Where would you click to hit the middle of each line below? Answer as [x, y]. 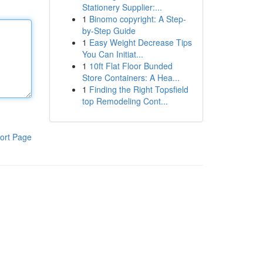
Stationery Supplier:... [122, 7]
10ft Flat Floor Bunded [131, 66]
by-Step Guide [109, 31]
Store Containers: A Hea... [131, 77]
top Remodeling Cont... [125, 101]
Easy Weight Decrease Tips [140, 42]
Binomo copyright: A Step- [137, 19]
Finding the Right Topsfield [139, 89]
